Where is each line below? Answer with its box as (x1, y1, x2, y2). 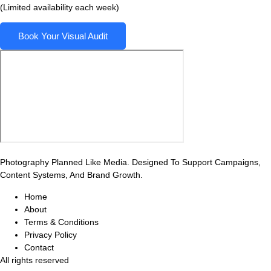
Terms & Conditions (24, 217, 99, 227)
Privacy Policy (24, 229, 77, 240)
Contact (24, 242, 54, 252)
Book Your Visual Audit (18, 31, 108, 42)
